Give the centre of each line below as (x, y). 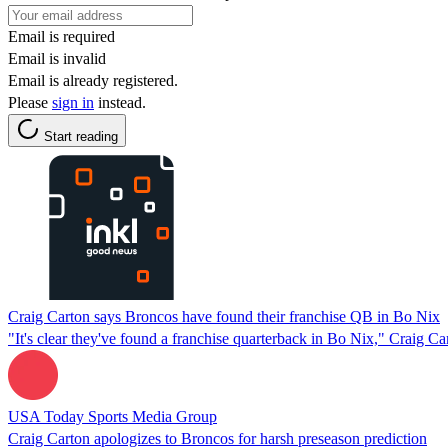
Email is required (61, 36)
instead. (120, 102)
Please (30, 102)
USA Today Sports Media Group (112, 416)
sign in (73, 102)
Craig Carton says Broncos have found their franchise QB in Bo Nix (224, 316)
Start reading (81, 136)
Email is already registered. (93, 80)
